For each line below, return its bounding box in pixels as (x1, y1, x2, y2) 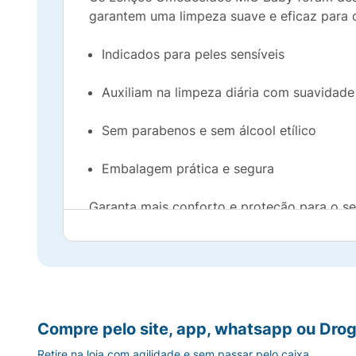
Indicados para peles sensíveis (102, 46, 284, 62)
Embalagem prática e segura (102, 161, 274, 176)
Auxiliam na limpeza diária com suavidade (102, 84, 354, 100)
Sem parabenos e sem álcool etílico (102, 122, 316, 138)
